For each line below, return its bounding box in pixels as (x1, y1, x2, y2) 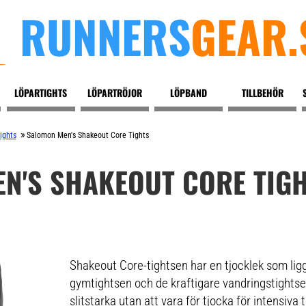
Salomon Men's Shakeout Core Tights (26, 130, 149, 140)
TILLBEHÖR (241, 85, 283, 100)
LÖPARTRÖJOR (87, 85, 142, 100)
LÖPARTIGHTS (14, 85, 68, 100)
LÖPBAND (170, 85, 207, 100)
